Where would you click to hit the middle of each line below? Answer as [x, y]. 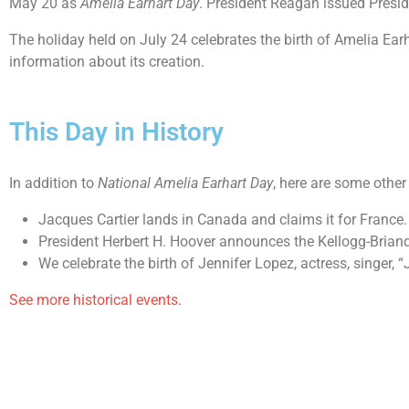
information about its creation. [107, 62]
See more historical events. [95, 300]
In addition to [53, 183]
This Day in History [116, 132]
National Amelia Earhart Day [185, 183]
